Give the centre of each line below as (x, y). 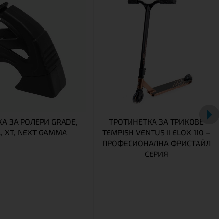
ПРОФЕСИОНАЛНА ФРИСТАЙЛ (156, 143)
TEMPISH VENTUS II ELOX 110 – (156, 132)
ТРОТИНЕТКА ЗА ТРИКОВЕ (156, 121)
